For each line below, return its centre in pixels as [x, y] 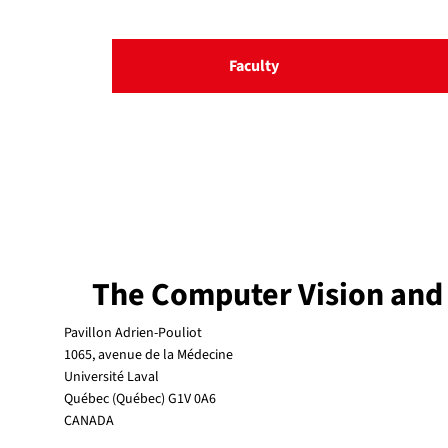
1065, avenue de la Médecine [148, 355]
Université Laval [111, 377]
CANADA [89, 421]
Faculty [254, 66]
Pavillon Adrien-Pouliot [133, 333]
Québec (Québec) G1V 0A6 [140, 399]
